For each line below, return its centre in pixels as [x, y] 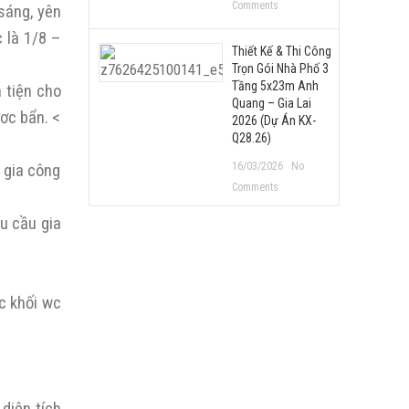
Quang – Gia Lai [272, 103]
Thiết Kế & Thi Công [282, 51]
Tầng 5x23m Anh [276, 86]
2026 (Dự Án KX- [274, 121]
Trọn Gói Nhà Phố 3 [281, 68]
